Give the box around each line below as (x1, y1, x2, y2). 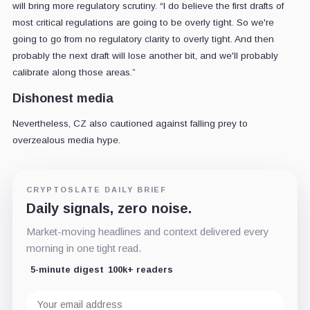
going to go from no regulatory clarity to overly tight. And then (12, 34, 274, 45)
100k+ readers (107, 264, 173, 275)
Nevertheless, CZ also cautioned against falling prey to (12, 118, 248, 129)
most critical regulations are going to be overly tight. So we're (12, 17, 274, 28)
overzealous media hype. (12, 135, 120, 146)
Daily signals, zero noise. (26, 201, 192, 217)
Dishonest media (12, 91, 113, 106)
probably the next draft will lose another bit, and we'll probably (12, 51, 278, 62)
